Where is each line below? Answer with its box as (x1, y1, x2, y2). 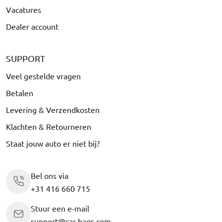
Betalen (6, 87, 33, 98)
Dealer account (6, 21, 58, 31)
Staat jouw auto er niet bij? (6, 138, 100, 148)
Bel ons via (31, 170, 68, 180)
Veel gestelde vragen (6, 70, 81, 81)
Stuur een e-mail (31, 203, 89, 213)
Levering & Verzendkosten (6, 104, 100, 114)
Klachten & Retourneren (6, 121, 91, 131)
